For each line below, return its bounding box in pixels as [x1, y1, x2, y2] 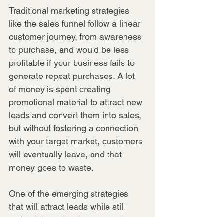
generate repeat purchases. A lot [9, 70, 137, 81]
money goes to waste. [9, 162, 93, 172]
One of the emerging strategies [9, 188, 131, 199]
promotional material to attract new [9, 96, 145, 107]
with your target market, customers [9, 136, 145, 146]
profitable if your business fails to [9, 57, 137, 68]
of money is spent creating [9, 83, 113, 94]
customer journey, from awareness [9, 31, 144, 42]
